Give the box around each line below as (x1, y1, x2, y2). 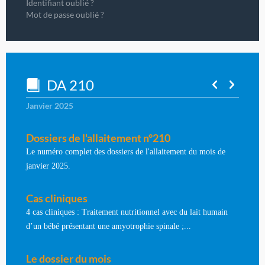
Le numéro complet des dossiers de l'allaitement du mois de (26, 147, 226, 156)
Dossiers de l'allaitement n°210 (26, 131, 171, 144)
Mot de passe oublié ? (26, 9, 105, 20)
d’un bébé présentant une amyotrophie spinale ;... (26, 221, 192, 231)
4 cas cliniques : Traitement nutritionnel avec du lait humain (26, 207, 228, 216)
